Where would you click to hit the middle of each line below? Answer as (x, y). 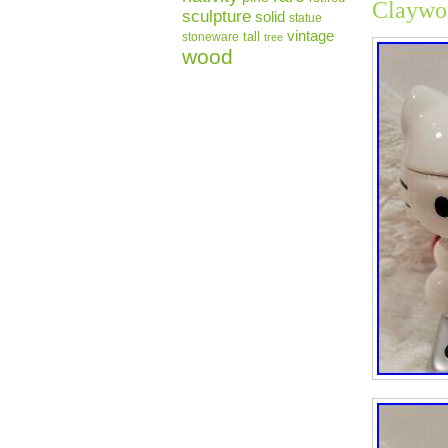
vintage (310, 35)
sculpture (216, 16)
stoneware (210, 37)
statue (305, 18)
